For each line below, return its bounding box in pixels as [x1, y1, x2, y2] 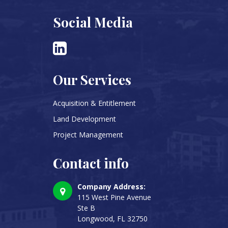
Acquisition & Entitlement [53, 98, 136, 108]
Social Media [53, 13, 133, 31]
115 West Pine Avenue [77, 192, 151, 202]
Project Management [53, 130, 123, 139]
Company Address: [77, 182, 146, 191]
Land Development [53, 114, 116, 124]
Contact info [53, 154, 129, 172]
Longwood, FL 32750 [77, 214, 148, 223]
